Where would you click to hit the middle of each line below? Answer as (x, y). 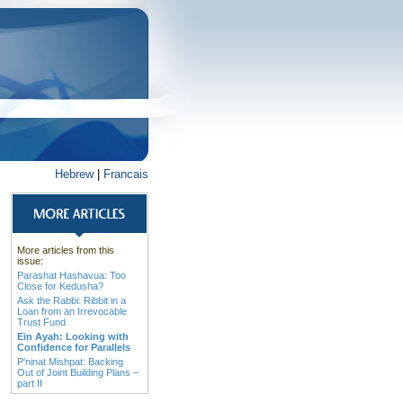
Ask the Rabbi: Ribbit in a (72, 300)
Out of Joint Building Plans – (78, 372)
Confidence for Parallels (74, 347)
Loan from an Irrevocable (72, 311)
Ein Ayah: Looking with (73, 336)
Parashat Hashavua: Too (72, 275)
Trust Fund (41, 322)
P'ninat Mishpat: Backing (70, 362)
